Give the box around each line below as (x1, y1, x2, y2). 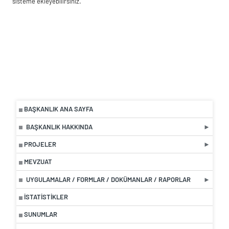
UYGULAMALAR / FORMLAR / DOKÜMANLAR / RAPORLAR (26, 175, 191, 184)
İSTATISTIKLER (24, 192, 68, 201)
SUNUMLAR (24, 210, 57, 218)
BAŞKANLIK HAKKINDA (26, 122, 93, 131)
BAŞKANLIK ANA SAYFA (24, 104, 93, 113)
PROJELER (24, 140, 56, 148)
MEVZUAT (24, 157, 52, 166)
